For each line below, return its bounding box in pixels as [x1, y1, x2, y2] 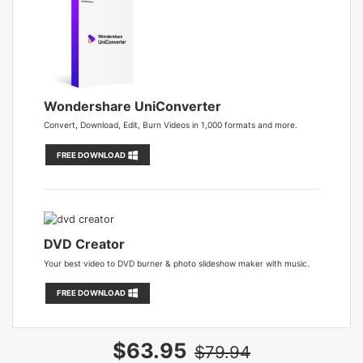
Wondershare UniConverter [44, 97, 222, 114]
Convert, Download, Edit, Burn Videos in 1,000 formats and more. [44, 120, 298, 130]
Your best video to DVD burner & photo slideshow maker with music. [44, 258, 310, 268]
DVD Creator [44, 236, 126, 253]
